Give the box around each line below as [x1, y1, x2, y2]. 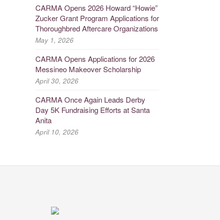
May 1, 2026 [35, 35, 74, 45]
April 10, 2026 [35, 127, 79, 137]
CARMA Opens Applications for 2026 [35, 53, 155, 64]
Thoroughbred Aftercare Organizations [35, 23, 158, 33]
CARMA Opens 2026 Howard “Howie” [35, 2, 158, 13]
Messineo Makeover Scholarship [35, 63, 141, 74]
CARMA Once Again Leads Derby [35, 94, 145, 105]
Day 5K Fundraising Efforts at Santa [35, 104, 150, 115]
